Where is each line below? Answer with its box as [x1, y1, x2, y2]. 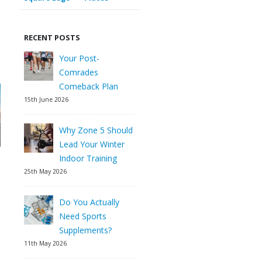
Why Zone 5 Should [59, 125, 133, 136]
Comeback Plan [59, 81, 118, 92]
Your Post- [59, 53, 99, 64]
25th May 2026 [24, 167, 67, 176]
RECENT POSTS [24, 32, 80, 43]
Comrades [59, 67, 98, 78]
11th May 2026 [24, 239, 67, 248]
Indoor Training [59, 153, 117, 164]
